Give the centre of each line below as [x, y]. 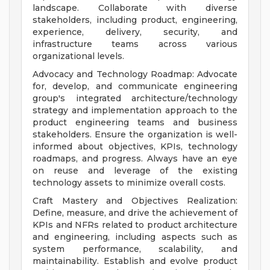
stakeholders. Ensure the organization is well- [135, 135]
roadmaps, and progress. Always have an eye [135, 159]
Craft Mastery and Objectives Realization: [135, 201]
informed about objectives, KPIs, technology [135, 147]
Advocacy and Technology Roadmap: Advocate [135, 74]
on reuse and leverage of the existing [135, 171]
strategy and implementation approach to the [135, 111]
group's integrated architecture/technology [135, 99]
